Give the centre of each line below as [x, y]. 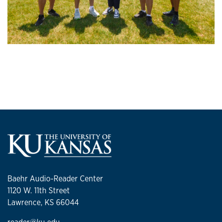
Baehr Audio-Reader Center [55, 179]
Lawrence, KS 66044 [43, 203]
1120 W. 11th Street [39, 191]
